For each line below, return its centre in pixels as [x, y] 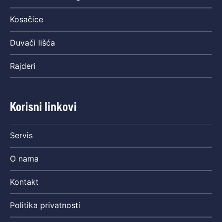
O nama [24, 158]
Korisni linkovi [43, 107]
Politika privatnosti [45, 205]
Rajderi [23, 66]
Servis [21, 135]
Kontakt [24, 182]
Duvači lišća [32, 42]
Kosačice [27, 19]
